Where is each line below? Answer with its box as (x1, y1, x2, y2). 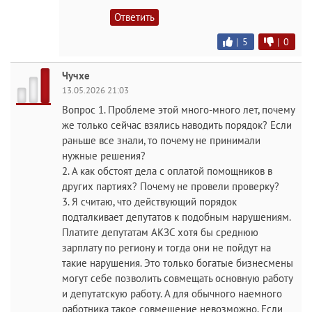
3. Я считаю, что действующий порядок (62, 195, 237, 209)
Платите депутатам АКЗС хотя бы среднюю (62, 226, 258, 240)
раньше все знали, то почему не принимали (62, 134, 260, 148)
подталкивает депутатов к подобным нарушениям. (62, 210, 290, 224)
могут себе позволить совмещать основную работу (62, 272, 292, 286)
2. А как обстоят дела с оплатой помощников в (62, 164, 272, 178)
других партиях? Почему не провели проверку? (62, 180, 279, 194)
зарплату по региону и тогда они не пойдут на (62, 241, 271, 255)
